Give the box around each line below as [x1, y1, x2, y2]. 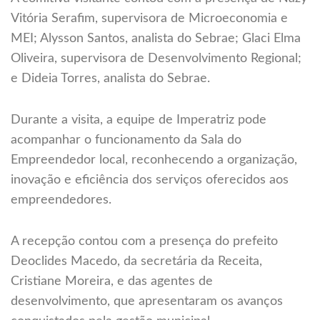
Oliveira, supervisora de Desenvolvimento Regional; [11, 52, 301, 66]
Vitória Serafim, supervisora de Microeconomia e [11, 12, 288, 26]
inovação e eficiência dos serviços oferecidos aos [11, 174, 289, 187]
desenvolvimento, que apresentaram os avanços [11, 295, 283, 309]
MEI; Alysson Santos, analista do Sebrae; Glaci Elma [11, 32, 301, 46]
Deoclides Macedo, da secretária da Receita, [11, 255, 262, 269]
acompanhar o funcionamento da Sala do [11, 134, 241, 147]
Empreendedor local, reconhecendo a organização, [11, 154, 297, 167]
